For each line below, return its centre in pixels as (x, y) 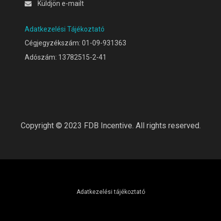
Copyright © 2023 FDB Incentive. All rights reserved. (110, 125)
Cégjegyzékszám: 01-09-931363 (75, 43)
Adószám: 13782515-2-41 (66, 57)
